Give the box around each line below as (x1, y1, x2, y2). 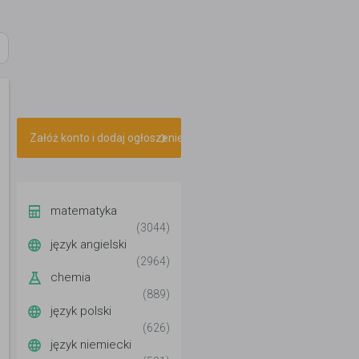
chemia (50, 270, 91, 285)
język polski (50, 304, 111, 319)
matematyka (50, 203, 117, 218)
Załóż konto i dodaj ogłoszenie (30, 131, 184, 144)
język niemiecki (50, 337, 131, 352)
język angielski (50, 236, 127, 252)
